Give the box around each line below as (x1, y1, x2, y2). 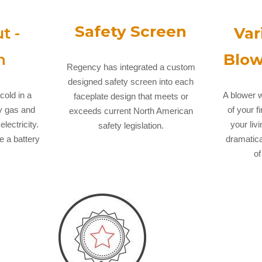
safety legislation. (98, 120, 164, 130)
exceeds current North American (68, 105, 193, 116)
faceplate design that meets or (73, 91, 188, 101)
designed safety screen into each (68, 76, 194, 87)
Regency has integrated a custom (66, 61, 195, 72)
